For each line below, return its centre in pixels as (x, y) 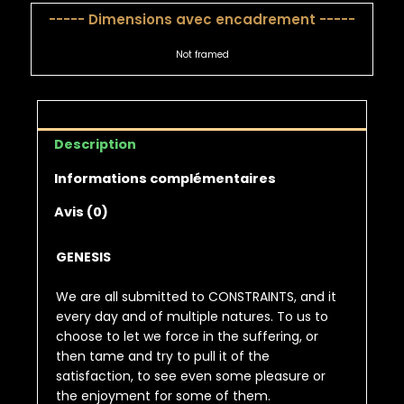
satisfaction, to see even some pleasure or (191, 376)
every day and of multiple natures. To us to (193, 317)
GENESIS (84, 257)
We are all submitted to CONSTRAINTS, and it (197, 297)
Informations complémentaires (165, 178)
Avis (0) (81, 212)
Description (95, 145)
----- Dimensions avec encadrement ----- (202, 20)
